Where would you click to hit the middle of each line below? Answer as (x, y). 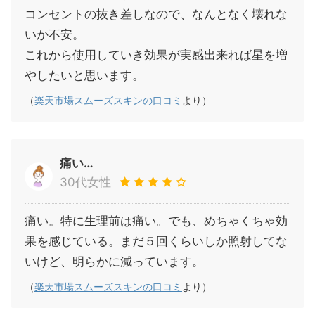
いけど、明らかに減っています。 (114, 262)
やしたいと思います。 (84, 76)
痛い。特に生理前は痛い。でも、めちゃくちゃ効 (156, 221)
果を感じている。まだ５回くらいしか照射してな (156, 242)
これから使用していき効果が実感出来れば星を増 (156, 55)
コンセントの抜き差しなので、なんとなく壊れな (156, 14)
